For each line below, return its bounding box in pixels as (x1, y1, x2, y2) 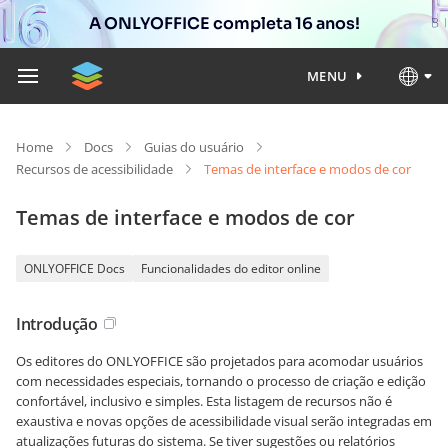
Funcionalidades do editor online (141, 260, 321, 277)
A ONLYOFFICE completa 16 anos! (88, 13, 360, 34)
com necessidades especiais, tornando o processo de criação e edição (16, 372, 426, 390)
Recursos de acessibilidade (16, 160, 173, 178)
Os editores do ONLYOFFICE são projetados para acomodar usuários (16, 352, 423, 370)
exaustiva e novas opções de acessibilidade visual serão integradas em (16, 412, 432, 430)
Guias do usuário (144, 138, 244, 156)
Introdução (16, 313, 98, 335)
